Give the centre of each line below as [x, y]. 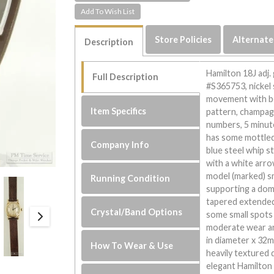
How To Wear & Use [132, 245]
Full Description [126, 76]
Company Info [120, 144]
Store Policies [183, 39]
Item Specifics [119, 111]
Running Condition [131, 178]
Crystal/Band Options [137, 212]
